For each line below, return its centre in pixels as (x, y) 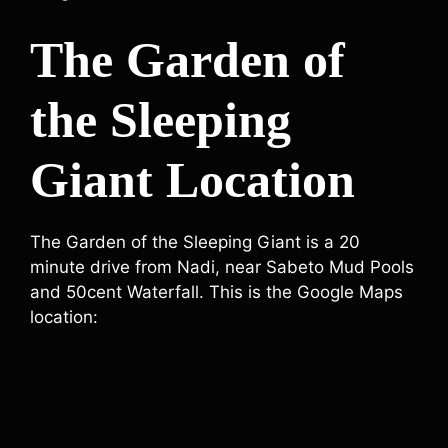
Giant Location (192, 179)
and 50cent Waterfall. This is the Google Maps (216, 291)
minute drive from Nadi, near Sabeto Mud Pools (222, 266)
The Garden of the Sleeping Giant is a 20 (195, 241)
